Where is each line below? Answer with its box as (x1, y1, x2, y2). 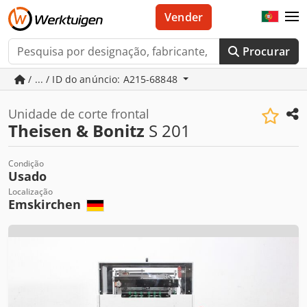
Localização (8, 186, 53, 197)
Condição (8, 158, 44, 169)
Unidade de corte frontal (8, 106, 149, 122)
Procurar (242, 44, 290, 59)
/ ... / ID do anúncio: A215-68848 (25, 73, 181, 86)
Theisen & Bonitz (8, 119, 145, 142)
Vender (164, 10, 204, 25)
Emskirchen (8, 196, 84, 212)
